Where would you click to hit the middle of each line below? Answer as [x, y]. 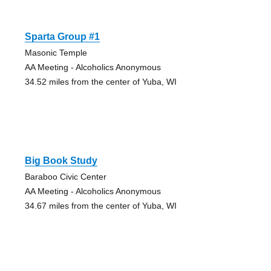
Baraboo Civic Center [65, 177]
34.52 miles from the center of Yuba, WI [100, 82]
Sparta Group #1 [62, 37]
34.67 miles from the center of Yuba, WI [100, 206]
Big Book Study [61, 161]
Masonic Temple [56, 53]
